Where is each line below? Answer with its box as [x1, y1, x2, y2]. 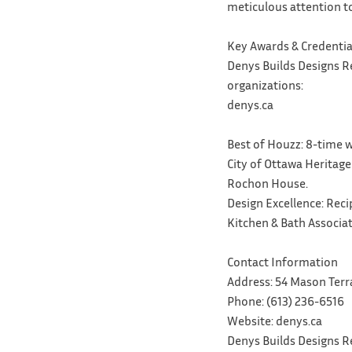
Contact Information [226, 253, 338, 269]
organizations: [226, 76, 303, 93]
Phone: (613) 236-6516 [226, 292, 344, 309]
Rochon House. [226, 174, 308, 191]
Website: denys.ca [226, 312, 322, 328]
